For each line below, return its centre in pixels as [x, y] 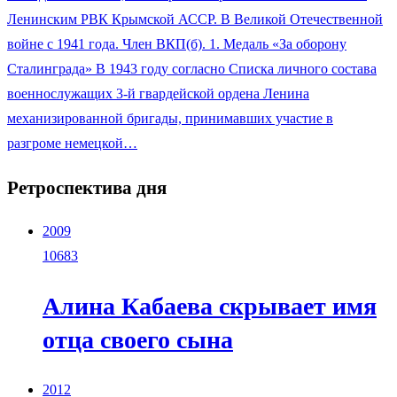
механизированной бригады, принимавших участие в [170, 119]
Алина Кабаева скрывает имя [210, 306]
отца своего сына [138, 339]
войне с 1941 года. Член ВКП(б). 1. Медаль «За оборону [177, 44]
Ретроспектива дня [87, 187]
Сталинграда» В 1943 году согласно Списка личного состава [192, 69]
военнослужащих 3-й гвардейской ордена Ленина [158, 94]
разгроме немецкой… [72, 144]
